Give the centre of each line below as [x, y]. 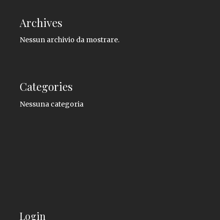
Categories [46, 86]
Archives [41, 23]
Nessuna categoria [52, 104]
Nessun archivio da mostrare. [69, 40]
